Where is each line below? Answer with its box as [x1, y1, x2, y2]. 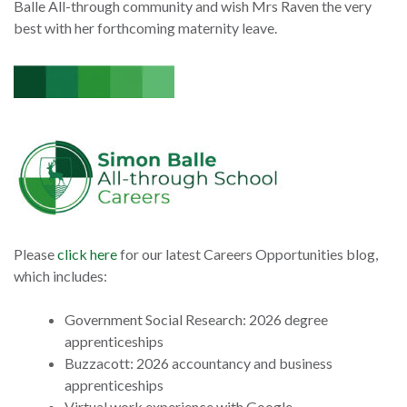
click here [57, 245, 117, 263]
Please [14, 245, 57, 263]
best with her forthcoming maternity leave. [14, 19, 277, 37]
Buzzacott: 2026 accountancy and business [65, 354, 333, 372]
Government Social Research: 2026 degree [65, 311, 328, 329]
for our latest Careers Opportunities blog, [117, 245, 378, 263]
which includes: [14, 267, 110, 285]
